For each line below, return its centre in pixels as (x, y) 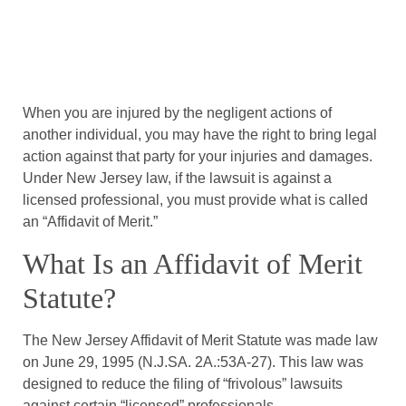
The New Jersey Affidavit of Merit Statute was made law (200, 340)
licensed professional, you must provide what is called (195, 199)
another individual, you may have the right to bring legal (200, 134)
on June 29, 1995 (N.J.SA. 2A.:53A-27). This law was (193, 362)
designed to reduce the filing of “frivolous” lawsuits (183, 383)
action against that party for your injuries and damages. (198, 156)
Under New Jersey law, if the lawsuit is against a (177, 178)
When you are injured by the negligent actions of (177, 112)
